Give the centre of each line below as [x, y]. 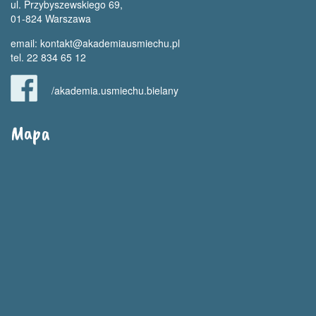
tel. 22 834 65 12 [48, 57]
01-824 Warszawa [51, 18]
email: [25, 43]
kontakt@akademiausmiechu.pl [110, 43]
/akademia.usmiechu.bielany [115, 90]
